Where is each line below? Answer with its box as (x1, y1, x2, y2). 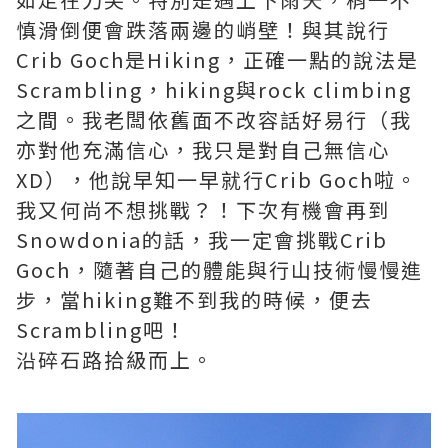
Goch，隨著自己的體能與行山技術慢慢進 (16, 255, 423, 284)
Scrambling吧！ (16, 315, 187, 344)
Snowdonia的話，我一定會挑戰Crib (16, 225, 388, 254)
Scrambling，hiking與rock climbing (16, 75, 412, 104)
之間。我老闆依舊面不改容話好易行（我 (16, 105, 412, 134)
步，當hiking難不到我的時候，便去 (16, 285, 373, 314)
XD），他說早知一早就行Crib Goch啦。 (16, 165, 418, 194)
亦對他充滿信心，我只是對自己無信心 (16, 135, 390, 164)
